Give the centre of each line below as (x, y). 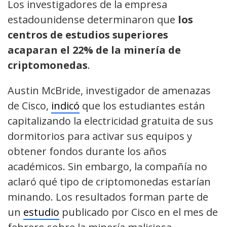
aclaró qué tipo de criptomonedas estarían (109, 181)
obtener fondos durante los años (87, 151)
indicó (65, 105)
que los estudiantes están (142, 105)
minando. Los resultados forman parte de (108, 197)
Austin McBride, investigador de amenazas (109, 90)
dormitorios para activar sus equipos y (100, 136)
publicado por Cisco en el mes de (139, 212)
